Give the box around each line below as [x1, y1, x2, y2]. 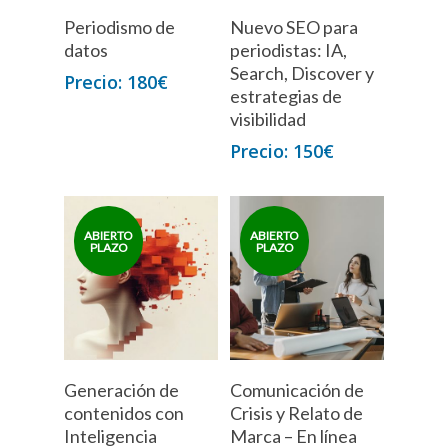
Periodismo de [64, 16, 175, 39]
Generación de [64, 378, 179, 401]
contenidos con [64, 401, 184, 424]
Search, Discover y [230, 62, 375, 85]
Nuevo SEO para [230, 16, 359, 39]
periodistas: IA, [230, 39, 348, 62]
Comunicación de [230, 378, 365, 401]
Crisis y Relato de [230, 401, 364, 424]
